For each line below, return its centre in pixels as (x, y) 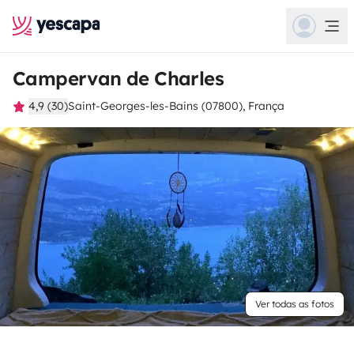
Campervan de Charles (118, 78)
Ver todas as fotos (295, 304)
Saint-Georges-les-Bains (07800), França (176, 106)
